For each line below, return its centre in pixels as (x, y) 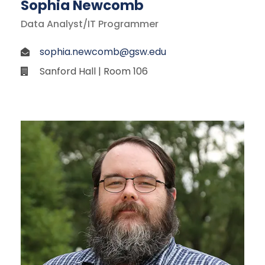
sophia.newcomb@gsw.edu (103, 51)
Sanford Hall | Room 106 (94, 71)
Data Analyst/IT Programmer (90, 24)
